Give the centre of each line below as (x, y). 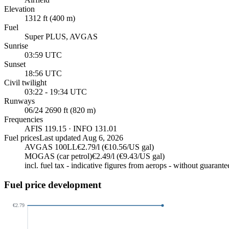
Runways (19, 101)
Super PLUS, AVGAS (61, 36)
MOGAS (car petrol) (58, 156)
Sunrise (16, 45)
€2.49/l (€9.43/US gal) (128, 156)
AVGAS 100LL (51, 147)
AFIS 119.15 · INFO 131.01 (71, 128)
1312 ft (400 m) (50, 18)
